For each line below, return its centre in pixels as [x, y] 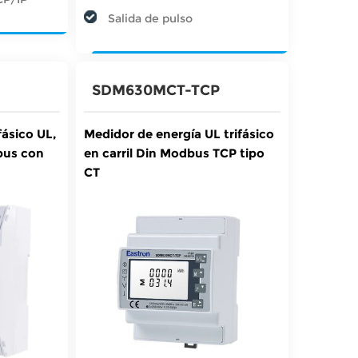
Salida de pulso [150, 18]
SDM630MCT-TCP [155, 90]
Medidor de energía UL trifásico [179, 133]
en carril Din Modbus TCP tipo [174, 153]
